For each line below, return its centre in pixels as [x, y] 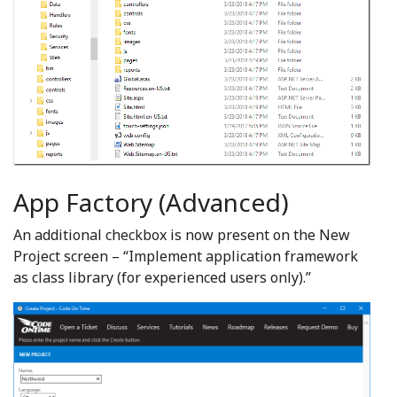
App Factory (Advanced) [151, 202]
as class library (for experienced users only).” [162, 278]
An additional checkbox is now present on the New [182, 235]
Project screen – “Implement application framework [186, 257]
